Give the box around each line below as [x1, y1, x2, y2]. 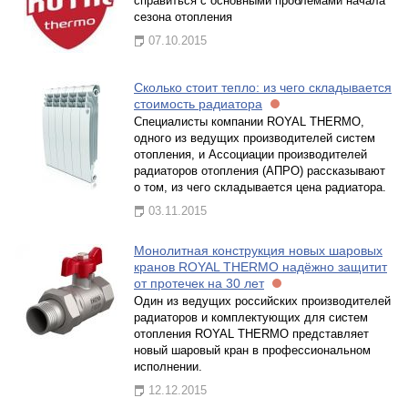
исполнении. [134, 360, 202, 373]
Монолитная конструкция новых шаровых [134, 243, 382, 258]
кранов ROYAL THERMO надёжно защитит [134, 260, 387, 274]
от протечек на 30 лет [134, 276, 264, 291]
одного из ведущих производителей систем [134, 131, 375, 145]
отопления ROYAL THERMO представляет [134, 327, 369, 341]
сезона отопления [134, 10, 232, 24]
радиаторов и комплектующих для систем [134, 311, 368, 324]
